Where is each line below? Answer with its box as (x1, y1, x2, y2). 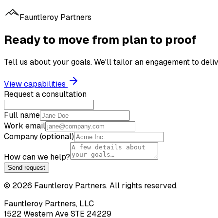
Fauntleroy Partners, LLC (4, 199, 94, 209)
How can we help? (4, 152, 70, 163)
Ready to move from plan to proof (4, 32, 197, 48)
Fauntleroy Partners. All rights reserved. (34, 181, 178, 191)
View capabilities (4, 79, 68, 90)
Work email (4, 121, 45, 131)
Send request (8, 164, 45, 172)
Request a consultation (4, 89, 87, 100)
